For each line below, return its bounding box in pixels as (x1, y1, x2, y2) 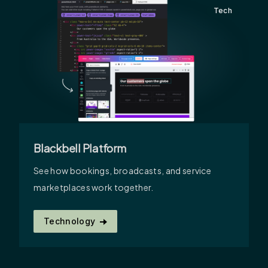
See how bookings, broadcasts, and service (33, 165, 212, 176)
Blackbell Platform (33, 141, 126, 156)
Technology (44, 216, 96, 227)
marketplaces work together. (33, 182, 154, 193)
